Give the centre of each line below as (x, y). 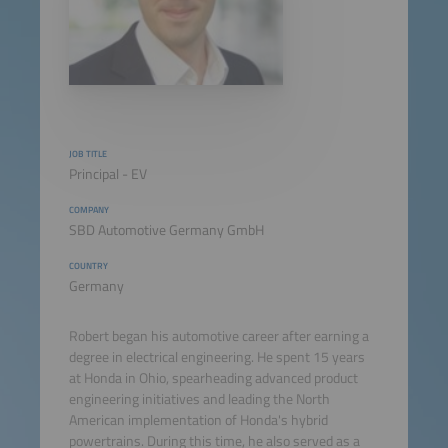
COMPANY (88, 209)
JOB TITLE (87, 153)
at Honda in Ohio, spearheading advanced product (213, 378)
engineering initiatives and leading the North (199, 399)
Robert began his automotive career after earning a (218, 336)
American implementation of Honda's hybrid (198, 420)
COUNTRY (88, 266)
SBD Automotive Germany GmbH (166, 229)
